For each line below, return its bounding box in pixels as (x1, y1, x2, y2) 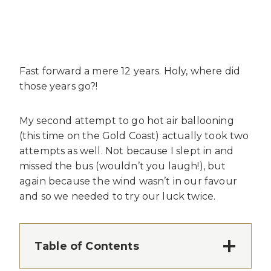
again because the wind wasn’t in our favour (19, 175, 237, 188)
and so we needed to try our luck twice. (19, 191, 216, 203)
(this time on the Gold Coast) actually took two (19, 130, 249, 142)
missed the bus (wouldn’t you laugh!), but (19, 160, 226, 172)
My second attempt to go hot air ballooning (19, 115, 234, 127)
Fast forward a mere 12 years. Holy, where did (19, 65, 241, 77)
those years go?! (19, 80, 98, 93)
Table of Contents (34, 240, 139, 253)
